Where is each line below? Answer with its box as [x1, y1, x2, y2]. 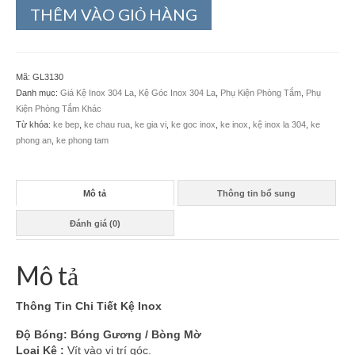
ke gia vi [135, 120, 166, 129]
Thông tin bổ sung [217, 188, 296, 198]
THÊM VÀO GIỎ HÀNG [30, 5, 197, 24]
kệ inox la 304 [253, 120, 306, 129]
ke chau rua [84, 120, 130, 129]
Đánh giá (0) [69, 218, 120, 228]
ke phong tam [56, 136, 109, 145]
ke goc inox [171, 120, 216, 129]
